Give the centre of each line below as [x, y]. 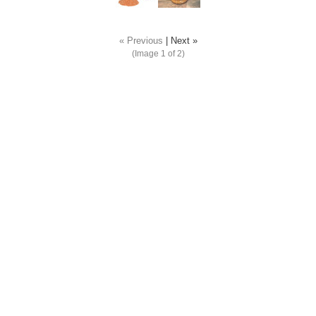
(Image [146, 54]
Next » [184, 41]
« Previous [141, 41]
